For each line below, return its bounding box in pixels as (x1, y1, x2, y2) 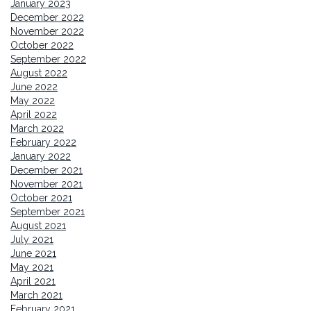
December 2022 (10, 12, 84, 24)
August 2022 (10, 67, 67, 79)
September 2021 (10, 206, 85, 218)
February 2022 (10, 137, 76, 149)
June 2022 (10, 81, 58, 93)
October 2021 (10, 192, 72, 204)
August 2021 (10, 220, 66, 232)
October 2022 (10, 40, 74, 51)
